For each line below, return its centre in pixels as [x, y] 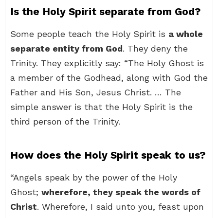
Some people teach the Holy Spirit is [89, 34]
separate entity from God [66, 48]
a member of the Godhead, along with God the [109, 78]
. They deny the [155, 48]
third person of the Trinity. [65, 121]
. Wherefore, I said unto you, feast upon [120, 207]
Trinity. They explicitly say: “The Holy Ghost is [107, 63]
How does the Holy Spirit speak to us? [108, 155]
